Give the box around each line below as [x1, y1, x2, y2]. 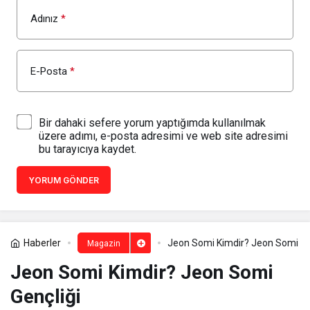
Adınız [30, 12, 58, 26]
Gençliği [10, 285, 81, 309]
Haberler [24, 237, 61, 249]
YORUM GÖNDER [28, 175, 99, 186]
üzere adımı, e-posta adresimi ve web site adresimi [39, 129, 288, 143]
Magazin [86, 239, 120, 249]
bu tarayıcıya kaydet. [39, 143, 136, 156]
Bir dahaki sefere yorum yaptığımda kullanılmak [39, 116, 266, 130]
